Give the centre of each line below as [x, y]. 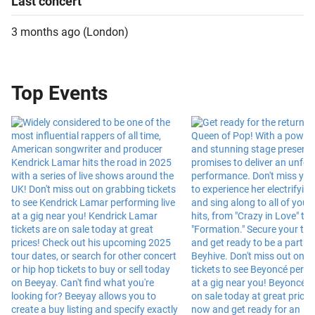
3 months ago [46, 32]
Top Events [59, 93]
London [105, 32]
